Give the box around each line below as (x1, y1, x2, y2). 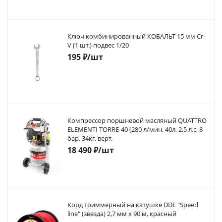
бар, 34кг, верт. (67, 134, 112, 143)
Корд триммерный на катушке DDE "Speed (67, 200, 198, 210)
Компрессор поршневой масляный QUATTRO (67, 116, 207, 125)
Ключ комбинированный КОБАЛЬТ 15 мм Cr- (67, 32, 205, 41)
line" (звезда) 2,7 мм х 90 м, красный (67, 209, 176, 219)
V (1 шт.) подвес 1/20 (67, 41, 129, 50)
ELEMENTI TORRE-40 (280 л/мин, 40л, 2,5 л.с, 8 (67, 125, 203, 134)
